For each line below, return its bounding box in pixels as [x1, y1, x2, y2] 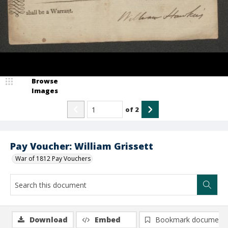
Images [32, 86, 58, 95]
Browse [32, 76, 58, 85]
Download [30, 215, 68, 224]
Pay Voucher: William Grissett [10, 140, 153, 152]
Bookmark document [155, 215, 225, 224]
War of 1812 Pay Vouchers [15, 154, 91, 163]
